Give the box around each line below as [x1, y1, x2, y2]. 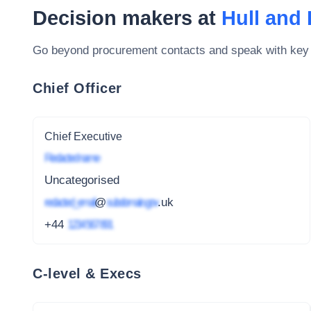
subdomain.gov [106, 195, 158, 209]
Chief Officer [33, 80, 122, 96]
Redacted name [44, 151, 99, 165]
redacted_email [44, 195, 94, 209]
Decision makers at [33, 7, 221, 29]
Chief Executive [44, 130, 122, 142]
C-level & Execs [33, 265, 142, 281]
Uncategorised [44, 174, 119, 187]
